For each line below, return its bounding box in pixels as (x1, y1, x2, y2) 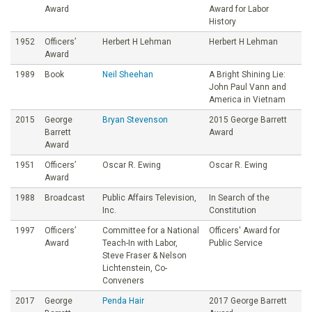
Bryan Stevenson (102, 114, 168, 125)
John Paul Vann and (209, 81, 286, 92)
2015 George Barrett (209, 114, 287, 125)
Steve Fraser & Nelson (102, 250, 187, 260)
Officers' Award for (209, 225, 280, 235)
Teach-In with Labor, (102, 237, 178, 248)
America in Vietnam (209, 94, 286, 104)
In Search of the (209, 192, 270, 203)
